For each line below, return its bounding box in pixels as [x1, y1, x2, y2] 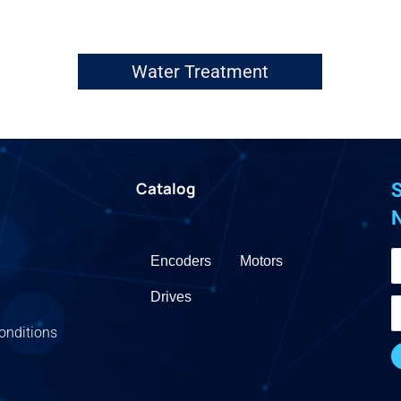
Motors [240, 253, 283, 269]
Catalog [136, 178, 195, 199]
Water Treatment [132, 61, 269, 82]
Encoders [150, 253, 211, 269]
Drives [150, 289, 192, 304]
